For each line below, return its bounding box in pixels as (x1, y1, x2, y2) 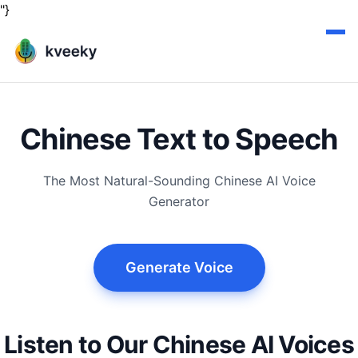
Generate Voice (125, 259, 233, 276)
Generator (149, 193, 209, 209)
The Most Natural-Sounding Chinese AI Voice (42, 173, 316, 189)
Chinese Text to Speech (20, 121, 338, 157)
